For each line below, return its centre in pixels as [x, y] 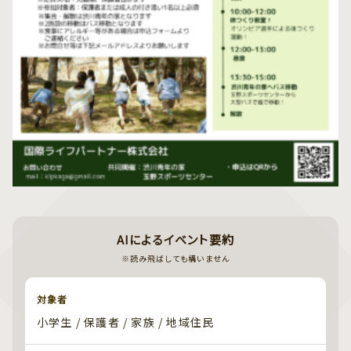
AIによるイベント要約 [175, 240]
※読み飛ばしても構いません [175, 259]
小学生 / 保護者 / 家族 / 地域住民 [126, 322]
